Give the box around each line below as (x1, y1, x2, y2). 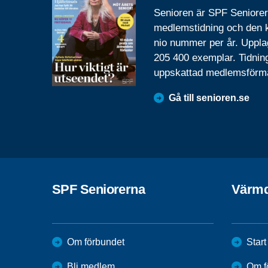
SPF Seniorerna (52, 182, 145, 197)
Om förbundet (67, 237, 124, 248)
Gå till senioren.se (169, 93, 249, 103)
